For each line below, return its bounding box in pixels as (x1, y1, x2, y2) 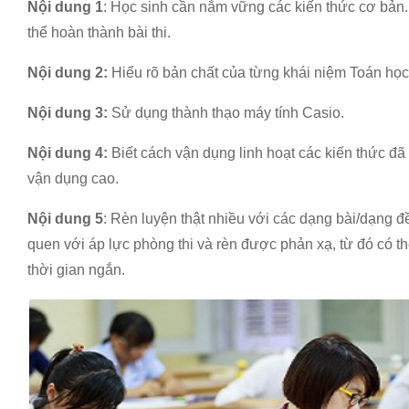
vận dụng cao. (27, 171, 119, 186)
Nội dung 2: (27, 65, 108, 80)
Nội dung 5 (27, 211, 103, 226)
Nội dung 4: (27, 145, 108, 161)
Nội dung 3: (27, 105, 108, 121)
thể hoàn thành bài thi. (27, 25, 171, 40)
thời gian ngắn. (27, 262, 125, 278)
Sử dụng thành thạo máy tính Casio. (108, 105, 344, 121)
